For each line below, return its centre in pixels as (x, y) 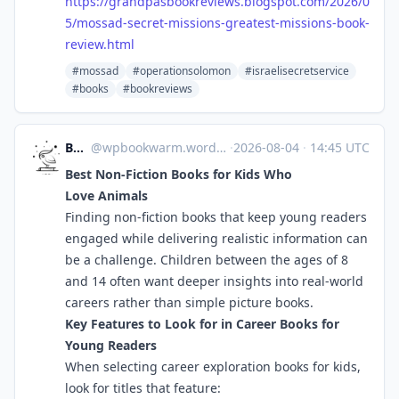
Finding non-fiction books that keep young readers (216, 217)
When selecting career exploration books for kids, (213, 366)
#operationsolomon (182, 71)
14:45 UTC (338, 147)
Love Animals (106, 195)
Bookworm (78, 147)
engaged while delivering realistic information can (216, 238)
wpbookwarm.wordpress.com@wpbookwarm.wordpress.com (159, 147)
